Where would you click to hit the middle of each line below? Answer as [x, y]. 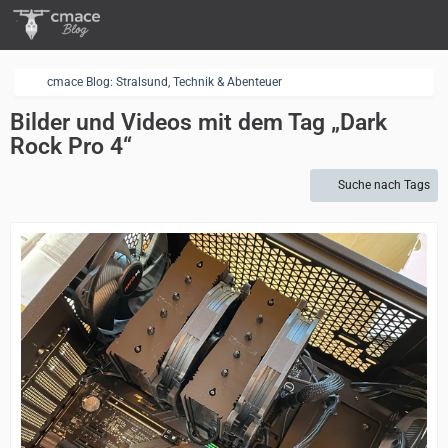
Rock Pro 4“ [71, 146]
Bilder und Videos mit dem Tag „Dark [198, 122]
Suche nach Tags [384, 185]
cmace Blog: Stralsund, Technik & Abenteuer [164, 82]
